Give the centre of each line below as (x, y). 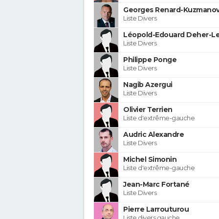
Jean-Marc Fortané (156, 184)
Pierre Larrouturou (156, 209)
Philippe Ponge (150, 59)
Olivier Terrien (148, 109)
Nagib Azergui (148, 84)
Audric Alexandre (153, 134)
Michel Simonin (150, 159)
